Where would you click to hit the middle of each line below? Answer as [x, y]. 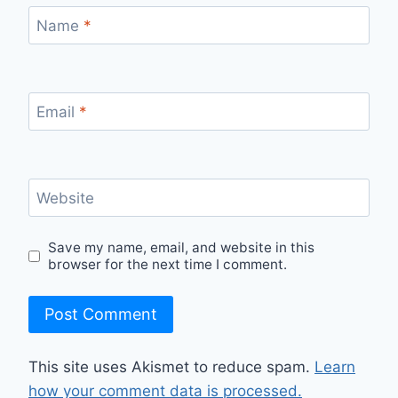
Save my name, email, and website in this [182, 247]
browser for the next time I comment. [168, 264]
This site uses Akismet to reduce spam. [171, 367]
